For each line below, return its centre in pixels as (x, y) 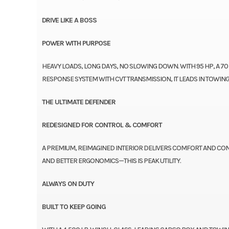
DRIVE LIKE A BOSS (69, 20)
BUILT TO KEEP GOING (74, 207)
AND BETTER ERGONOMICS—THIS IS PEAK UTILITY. (111, 161)
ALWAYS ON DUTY (68, 184)
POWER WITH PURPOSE (76, 43)
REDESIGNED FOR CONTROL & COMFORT (102, 125)
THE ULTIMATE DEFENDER (78, 102)
